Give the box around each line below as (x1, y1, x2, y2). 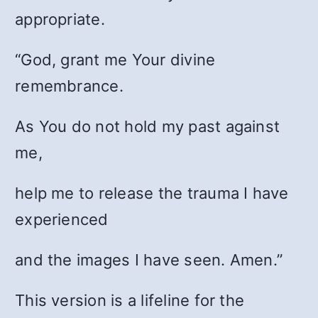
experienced (15, 210, 109, 229)
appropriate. (15, 10, 105, 28)
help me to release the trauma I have (15, 184, 289, 202)
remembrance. (15, 77, 124, 95)
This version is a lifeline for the (15, 291, 245, 309)
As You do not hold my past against (15, 117, 280, 136)
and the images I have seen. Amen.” (15, 251, 283, 269)
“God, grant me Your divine (15, 50, 216, 69)
